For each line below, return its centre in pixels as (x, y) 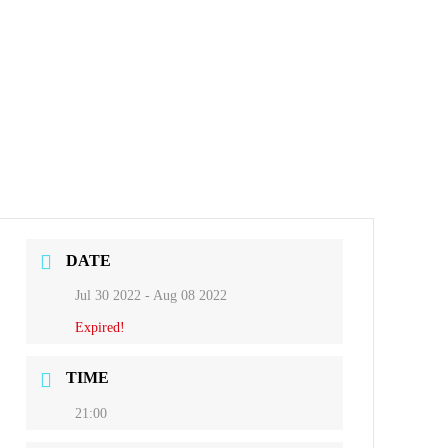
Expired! (100, 328)
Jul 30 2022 (108, 296)
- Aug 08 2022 (184, 296)
